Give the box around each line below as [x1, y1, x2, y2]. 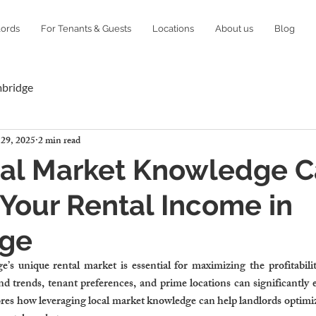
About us [215, 23, 253, 34]
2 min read [38, 132, 80, 150]
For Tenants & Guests [41, 23, 131, 34]
